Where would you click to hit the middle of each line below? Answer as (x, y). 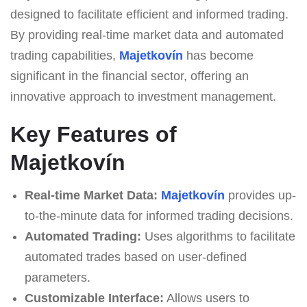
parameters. (57, 277)
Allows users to (206, 298)
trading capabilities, (65, 55)
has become (218, 55)
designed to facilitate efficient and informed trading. (149, 14)
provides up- (260, 195)
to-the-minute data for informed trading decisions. (159, 216)
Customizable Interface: (94, 298)
